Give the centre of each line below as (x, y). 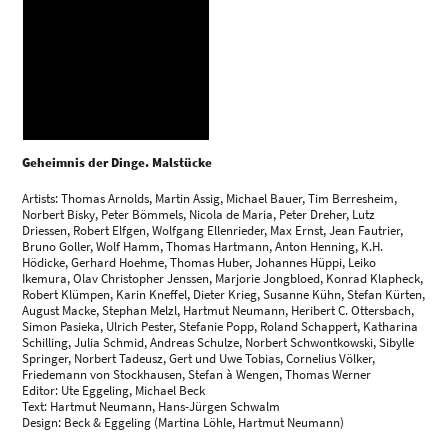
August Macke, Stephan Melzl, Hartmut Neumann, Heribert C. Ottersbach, (218, 311)
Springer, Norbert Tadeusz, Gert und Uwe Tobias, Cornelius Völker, (199, 359)
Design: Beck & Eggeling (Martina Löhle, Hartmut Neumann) (183, 423)
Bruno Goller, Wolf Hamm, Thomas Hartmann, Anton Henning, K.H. (203, 247)
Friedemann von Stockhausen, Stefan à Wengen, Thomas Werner (197, 375)
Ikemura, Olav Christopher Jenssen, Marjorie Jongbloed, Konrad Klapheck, (223, 279)
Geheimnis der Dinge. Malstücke (117, 163)
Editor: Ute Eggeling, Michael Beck (114, 391)
